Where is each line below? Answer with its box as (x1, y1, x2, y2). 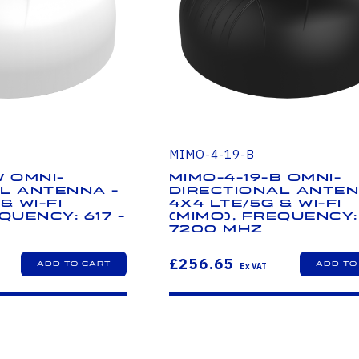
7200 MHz (168, 223, 264, 236)
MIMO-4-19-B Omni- (168, 171, 342, 185)
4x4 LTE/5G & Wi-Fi (168, 197, 342, 211)
